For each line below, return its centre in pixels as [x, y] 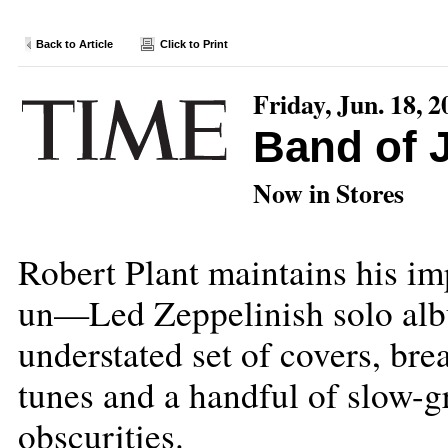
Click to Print [194, 44]
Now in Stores [328, 193]
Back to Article [74, 44]
